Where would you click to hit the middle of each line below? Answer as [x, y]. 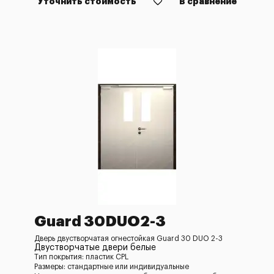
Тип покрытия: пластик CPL [81, 257]
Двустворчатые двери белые [95, 248]
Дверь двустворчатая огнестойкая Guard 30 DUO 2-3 [128, 239]
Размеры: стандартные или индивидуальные [112, 267]
